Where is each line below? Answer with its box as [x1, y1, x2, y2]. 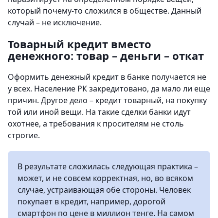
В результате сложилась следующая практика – [18, 161, 198, 172]
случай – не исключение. [8, 17, 102, 28]
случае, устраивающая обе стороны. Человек [18, 184, 191, 195]
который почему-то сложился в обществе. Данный [8, 5, 201, 16]
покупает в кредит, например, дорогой [18, 196, 165, 207]
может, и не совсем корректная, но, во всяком [18, 173, 193, 183]
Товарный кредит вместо [8, 36, 151, 51]
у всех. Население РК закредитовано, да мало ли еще [8, 83, 210, 94]
